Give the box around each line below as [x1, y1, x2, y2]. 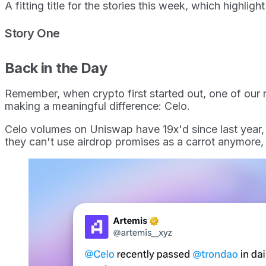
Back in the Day [5, 59, 110, 77]
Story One [5, 26, 60, 40]
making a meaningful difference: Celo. [5, 99, 193, 112]
